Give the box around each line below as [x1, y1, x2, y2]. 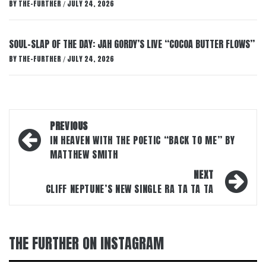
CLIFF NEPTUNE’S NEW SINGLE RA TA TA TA [45, 182, 214, 196]
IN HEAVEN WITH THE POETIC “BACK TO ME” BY [50, 133, 235, 147]
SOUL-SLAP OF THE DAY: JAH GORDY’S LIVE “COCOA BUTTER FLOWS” [9, 37, 255, 51]
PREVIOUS [50, 119, 88, 133]
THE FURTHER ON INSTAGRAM [9, 233, 164, 254]
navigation [15, 131, 91, 158]
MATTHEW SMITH [50, 147, 118, 161]
